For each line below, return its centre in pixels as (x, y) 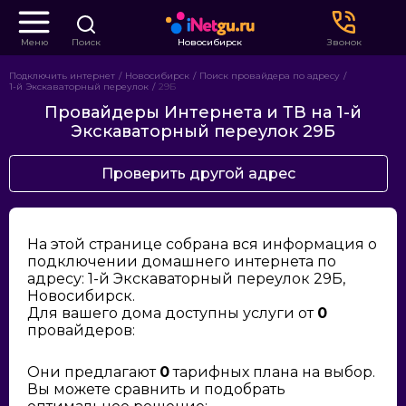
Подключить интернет (62, 76)
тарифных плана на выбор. (272, 372)
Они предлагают (93, 372)
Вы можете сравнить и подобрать (156, 389)
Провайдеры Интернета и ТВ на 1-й (203, 112)
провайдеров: (81, 330)
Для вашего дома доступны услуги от (172, 313)
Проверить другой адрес (198, 174)
